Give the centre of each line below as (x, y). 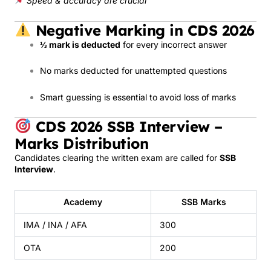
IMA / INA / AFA (55, 224)
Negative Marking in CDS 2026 (143, 30)
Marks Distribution (81, 143)
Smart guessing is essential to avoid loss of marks (138, 97)
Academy (83, 201)
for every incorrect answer (174, 44)
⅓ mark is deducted (80, 44)
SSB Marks (204, 201)
